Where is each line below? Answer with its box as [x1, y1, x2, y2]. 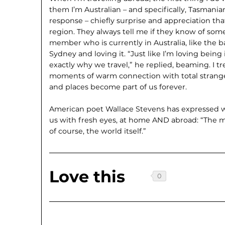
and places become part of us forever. [49, 82, 187, 92]
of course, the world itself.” [49, 127, 147, 136]
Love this [49, 167, 126, 187]
